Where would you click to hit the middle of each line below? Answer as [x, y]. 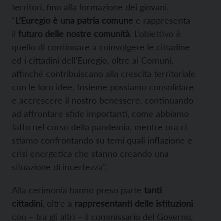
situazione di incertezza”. [59, 166]
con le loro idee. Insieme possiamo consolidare [103, 87]
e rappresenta [162, 20]
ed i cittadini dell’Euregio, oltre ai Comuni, [92, 60]
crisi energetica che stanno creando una [90, 153]
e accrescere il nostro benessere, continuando [103, 100]
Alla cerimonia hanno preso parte [78, 190]
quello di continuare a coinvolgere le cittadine [101, 47]
